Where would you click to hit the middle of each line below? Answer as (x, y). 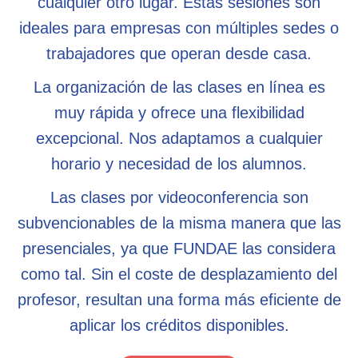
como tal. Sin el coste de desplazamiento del (179, 274)
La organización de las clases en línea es (179, 87)
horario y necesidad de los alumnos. (179, 163)
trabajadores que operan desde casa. (179, 53)
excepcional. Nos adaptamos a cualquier (179, 138)
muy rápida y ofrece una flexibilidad (179, 112)
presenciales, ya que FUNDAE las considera (179, 248)
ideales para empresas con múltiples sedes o (179, 28)
